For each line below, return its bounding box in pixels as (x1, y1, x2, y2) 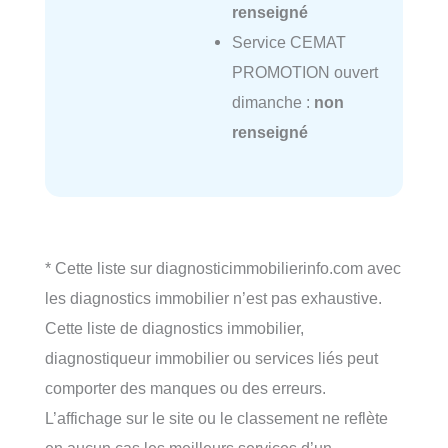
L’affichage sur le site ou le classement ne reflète (45, 409, 388, 428)
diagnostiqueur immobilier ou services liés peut (45, 349, 378, 368)
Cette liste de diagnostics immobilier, (45, 319, 304, 338)
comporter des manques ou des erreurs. (45, 379, 326, 398)
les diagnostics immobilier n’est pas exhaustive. (45, 289, 382, 308)
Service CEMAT (231, 33, 346, 52)
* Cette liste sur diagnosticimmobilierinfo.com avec (45, 259, 401, 278)
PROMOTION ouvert (231, 63, 378, 82)
